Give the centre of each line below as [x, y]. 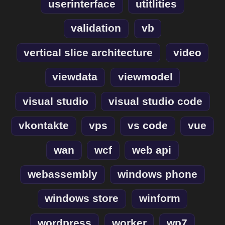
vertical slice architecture [88, 52]
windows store [82, 199]
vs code [148, 126]
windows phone [158, 175]
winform [159, 199]
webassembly [62, 175]
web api [152, 150]
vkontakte [43, 126]
